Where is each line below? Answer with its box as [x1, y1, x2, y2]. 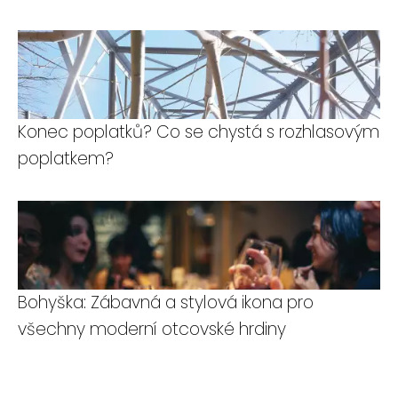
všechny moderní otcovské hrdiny [18, 317, 286, 342]
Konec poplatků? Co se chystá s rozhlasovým [18, 120, 379, 145]
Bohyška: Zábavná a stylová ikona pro [18, 291, 314, 315]
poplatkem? [18, 147, 114, 171]
